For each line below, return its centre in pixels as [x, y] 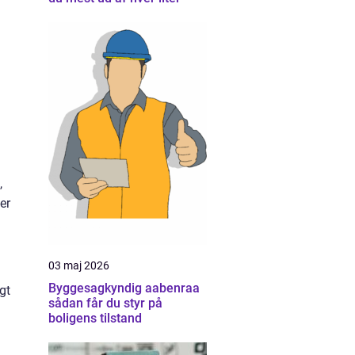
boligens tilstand [95, 318]
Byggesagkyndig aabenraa [124, 288]
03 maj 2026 [79, 265]
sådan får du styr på [105, 303]
